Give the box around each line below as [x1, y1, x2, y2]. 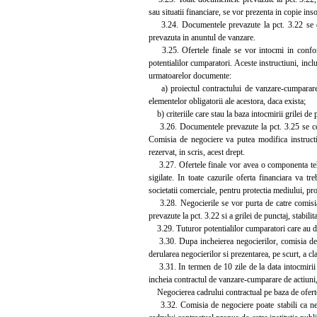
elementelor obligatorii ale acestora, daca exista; [149, 96, 306, 106]
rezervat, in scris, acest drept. [149, 146, 245, 157]
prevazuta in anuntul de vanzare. [149, 32, 255, 42]
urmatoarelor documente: [149, 70, 231, 81]
